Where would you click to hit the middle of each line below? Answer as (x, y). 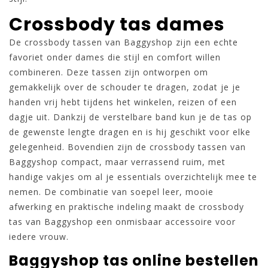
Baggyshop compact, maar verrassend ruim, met (117, 162)
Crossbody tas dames (117, 25)
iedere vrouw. (39, 237)
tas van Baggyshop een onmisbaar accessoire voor (122, 222)
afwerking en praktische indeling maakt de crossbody (127, 207)
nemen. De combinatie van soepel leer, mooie (111, 192)
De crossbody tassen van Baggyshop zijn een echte (124, 42)
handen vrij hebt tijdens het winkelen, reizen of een (123, 102)
